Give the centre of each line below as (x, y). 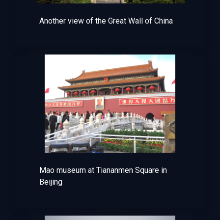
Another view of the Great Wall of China (106, 21)
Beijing (51, 182)
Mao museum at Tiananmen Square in (103, 170)
